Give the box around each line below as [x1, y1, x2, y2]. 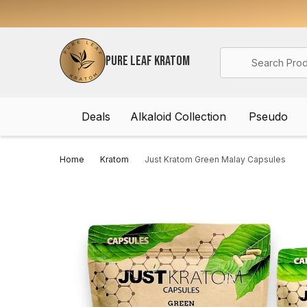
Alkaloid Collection [130, 110, 226, 123]
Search [220, 48, 258, 62]
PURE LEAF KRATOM [106, 52, 190, 69]
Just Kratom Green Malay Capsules [145, 154, 286, 164]
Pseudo [248, 110, 288, 123]
